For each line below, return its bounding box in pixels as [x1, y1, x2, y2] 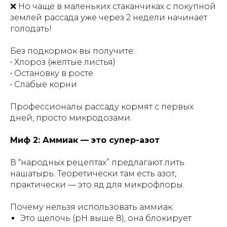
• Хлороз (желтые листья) [10, 57, 116, 67]
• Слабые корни [10, 79, 77, 89]
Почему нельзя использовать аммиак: [10, 202, 174, 212]
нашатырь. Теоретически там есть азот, [10, 168, 176, 178]
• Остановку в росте [10, 68, 93, 78]
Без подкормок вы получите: [10, 46, 135, 56]
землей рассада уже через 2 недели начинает [10, 12, 207, 22]
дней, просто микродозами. [10, 112, 132, 123]
